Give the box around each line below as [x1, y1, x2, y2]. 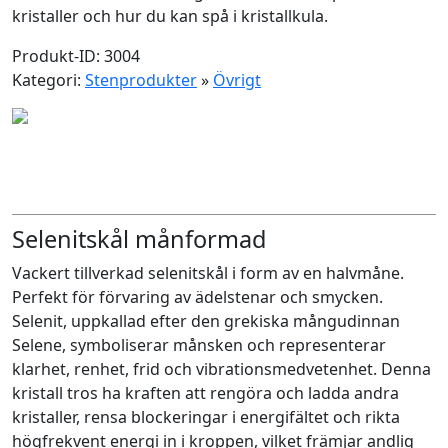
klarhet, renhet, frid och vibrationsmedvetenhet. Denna [12, 358, 431, 380]
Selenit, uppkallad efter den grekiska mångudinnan [12, 310, 400, 332]
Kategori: [12, 69, 85, 91]
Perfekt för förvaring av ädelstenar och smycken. [12, 286, 383, 308]
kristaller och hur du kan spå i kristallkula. [12, 5, 328, 27]
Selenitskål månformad [12, 223, 266, 255]
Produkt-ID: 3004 [12, 45, 140, 67]
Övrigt [213, 69, 261, 91]
